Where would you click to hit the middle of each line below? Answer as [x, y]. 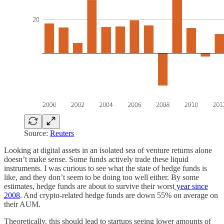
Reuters [62, 133]
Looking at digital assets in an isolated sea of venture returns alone [108, 150]
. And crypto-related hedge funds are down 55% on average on [119, 195]
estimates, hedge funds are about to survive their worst [89, 186]
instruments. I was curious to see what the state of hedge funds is [105, 168]
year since [191, 186]
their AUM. [22, 204]
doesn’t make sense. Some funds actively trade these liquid [96, 159]
